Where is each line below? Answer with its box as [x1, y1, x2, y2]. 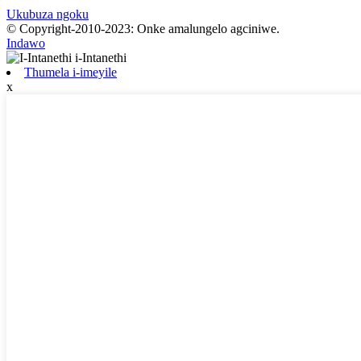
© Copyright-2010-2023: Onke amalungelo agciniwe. [6, 21, 280, 35]
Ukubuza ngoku [6, 6, 89, 21]
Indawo [6, 35, 45, 50]
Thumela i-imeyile [24, 64, 117, 79]
